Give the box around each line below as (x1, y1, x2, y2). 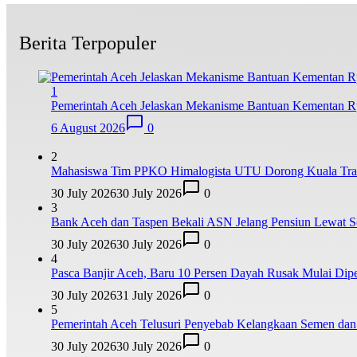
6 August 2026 (51, 121, 125, 135)
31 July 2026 (116, 288, 182, 303)
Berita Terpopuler (19, 33, 156, 54)
